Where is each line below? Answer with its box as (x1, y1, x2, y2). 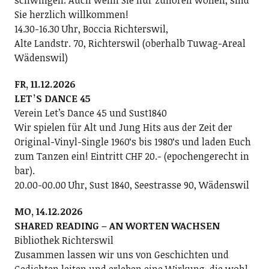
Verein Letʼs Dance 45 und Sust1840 (14, 106, 167, 119)
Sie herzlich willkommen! (14, 8, 128, 21)
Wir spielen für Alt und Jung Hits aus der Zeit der (14, 121, 232, 134)
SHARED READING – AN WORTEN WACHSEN (14, 219, 220, 232)
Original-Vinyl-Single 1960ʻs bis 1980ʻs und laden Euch (14, 135, 251, 148)
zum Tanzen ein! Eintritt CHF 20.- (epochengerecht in (14, 150, 249, 163)
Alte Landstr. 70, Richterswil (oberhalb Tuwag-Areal (14, 37, 246, 50)
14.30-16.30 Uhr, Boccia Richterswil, (14, 22, 168, 35)
